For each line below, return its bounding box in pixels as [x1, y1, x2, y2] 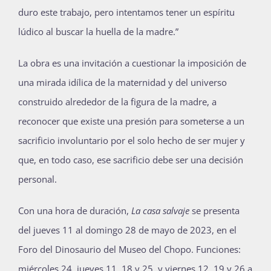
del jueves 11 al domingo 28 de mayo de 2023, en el [18, 224, 237, 237]
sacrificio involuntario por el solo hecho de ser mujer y [18, 134, 245, 147]
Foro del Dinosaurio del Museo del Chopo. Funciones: [18, 243, 241, 256]
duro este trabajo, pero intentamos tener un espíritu [18, 6, 235, 19]
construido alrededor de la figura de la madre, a [18, 96, 217, 108]
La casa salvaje [129, 204, 189, 217]
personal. [18, 173, 57, 186]
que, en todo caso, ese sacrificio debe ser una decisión [18, 154, 243, 166]
